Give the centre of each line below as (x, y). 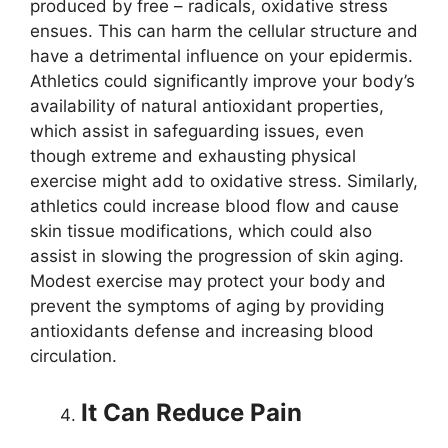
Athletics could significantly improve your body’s (222, 81)
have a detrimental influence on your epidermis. (221, 56)
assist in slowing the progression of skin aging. (217, 256)
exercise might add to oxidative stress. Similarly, (224, 181)
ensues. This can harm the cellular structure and (224, 31)
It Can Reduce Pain (191, 412)
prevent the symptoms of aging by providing (207, 306)
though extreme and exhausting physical (193, 156)
